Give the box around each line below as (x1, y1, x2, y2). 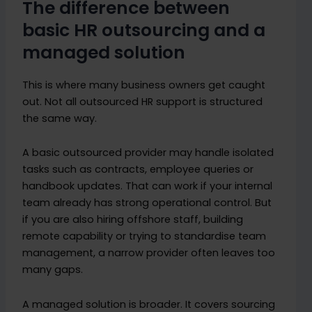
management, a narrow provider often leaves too (22, 246, 276, 260)
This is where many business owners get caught (22, 77, 266, 92)
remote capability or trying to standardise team (22, 229, 267, 244)
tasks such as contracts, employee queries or (22, 162, 254, 177)
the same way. (22, 111, 97, 125)
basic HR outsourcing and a (22, 18, 266, 43)
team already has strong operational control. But (22, 196, 272, 210)
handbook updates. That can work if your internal (22, 179, 273, 194)
